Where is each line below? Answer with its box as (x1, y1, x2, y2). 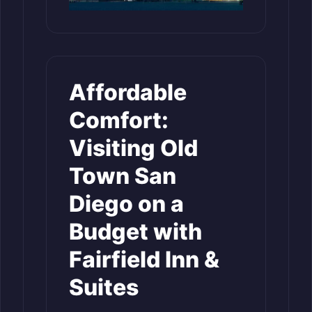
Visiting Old (69, 134, 198, 162)
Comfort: (69, 106, 169, 134)
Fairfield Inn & (69, 245, 219, 273)
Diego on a (69, 189, 184, 217)
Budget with (69, 217, 202, 245)
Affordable (69, 78, 187, 106)
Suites (69, 273, 139, 301)
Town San (69, 162, 176, 189)
